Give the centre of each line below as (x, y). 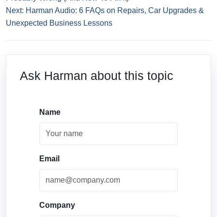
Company (57, 205)
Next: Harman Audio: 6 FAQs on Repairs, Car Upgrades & (105, 11)
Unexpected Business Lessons (59, 23)
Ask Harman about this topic (97, 76)
